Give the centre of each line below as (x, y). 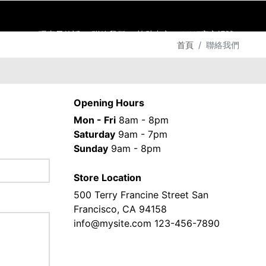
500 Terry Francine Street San (141, 195)
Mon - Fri (95, 120)
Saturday (95, 134)
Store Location (108, 178)
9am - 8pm (135, 148)
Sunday (91, 148)
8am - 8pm (142, 120)
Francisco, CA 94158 (121, 209)
